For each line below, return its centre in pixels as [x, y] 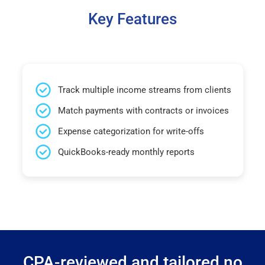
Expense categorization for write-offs [131, 131]
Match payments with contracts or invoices [143, 110]
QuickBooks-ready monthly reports [126, 152]
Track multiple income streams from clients [144, 90]
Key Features [132, 19]
